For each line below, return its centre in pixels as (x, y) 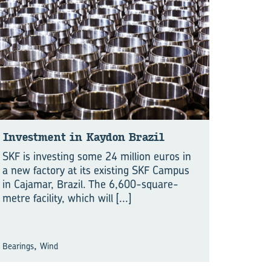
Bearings (18, 246)
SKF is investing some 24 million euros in (97, 156)
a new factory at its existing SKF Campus (96, 170)
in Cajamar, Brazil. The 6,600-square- (90, 184)
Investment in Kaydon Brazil (83, 137)
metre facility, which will (59, 198)
